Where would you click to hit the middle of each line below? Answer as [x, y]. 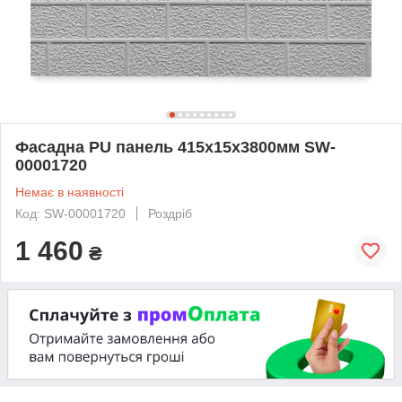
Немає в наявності [70, 192]
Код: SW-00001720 [70, 213]
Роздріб [170, 213]
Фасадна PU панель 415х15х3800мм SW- [175, 147]
